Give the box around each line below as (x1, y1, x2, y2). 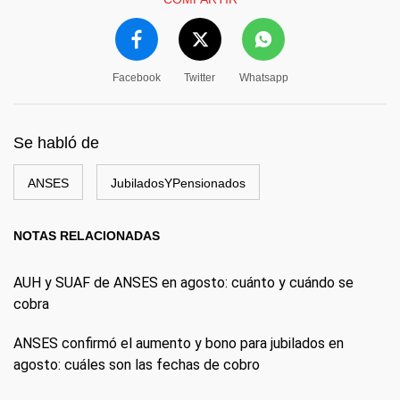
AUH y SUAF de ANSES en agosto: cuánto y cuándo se (13, 274, 354, 292)
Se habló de (13, 134, 99, 153)
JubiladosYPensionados (111, 176, 246, 191)
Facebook (112, 71, 161, 85)
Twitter (184, 71, 215, 85)
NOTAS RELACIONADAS (13, 229, 160, 244)
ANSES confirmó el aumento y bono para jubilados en (13, 335, 344, 353)
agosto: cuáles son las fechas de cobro (13, 356, 260, 374)
